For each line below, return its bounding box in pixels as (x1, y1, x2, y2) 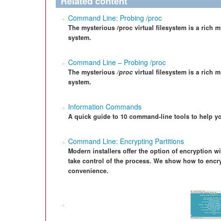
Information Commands (68, 102, 142, 111)
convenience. (68, 166, 109, 175)
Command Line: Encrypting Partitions (68, 136, 184, 146)
